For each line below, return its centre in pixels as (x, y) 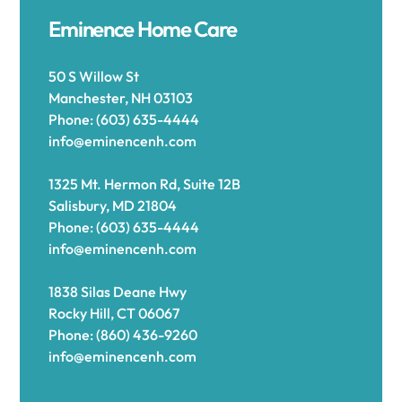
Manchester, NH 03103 (121, 98)
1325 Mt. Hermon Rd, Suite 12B (145, 184)
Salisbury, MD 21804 (113, 205)
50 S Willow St (94, 76)
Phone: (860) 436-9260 (123, 335)
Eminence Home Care (143, 29)
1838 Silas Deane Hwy (118, 292)
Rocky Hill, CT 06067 (114, 313)
